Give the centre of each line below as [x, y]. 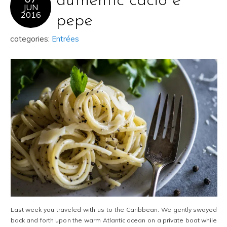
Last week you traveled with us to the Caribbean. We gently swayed [114, 210]
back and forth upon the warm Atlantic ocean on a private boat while [114, 220]
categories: [31, 39]
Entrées [65, 39]
